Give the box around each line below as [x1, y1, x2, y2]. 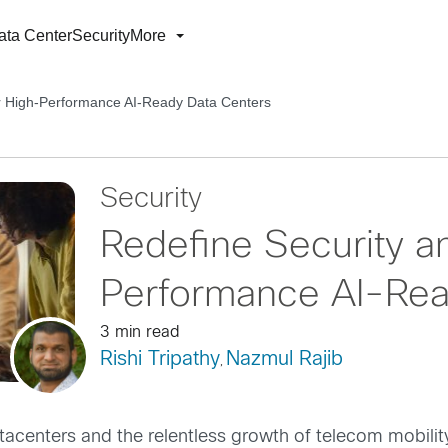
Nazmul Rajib [225, 350, 343, 369]
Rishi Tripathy [99, 350, 220, 369]
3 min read [99, 325, 180, 340]
